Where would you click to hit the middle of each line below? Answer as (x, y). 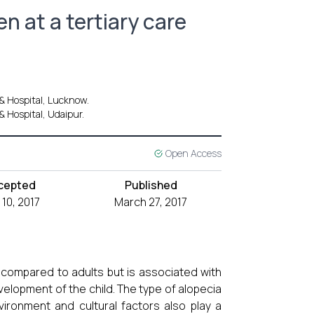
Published (151, 185)
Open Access (193, 153)
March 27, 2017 (151, 202)
